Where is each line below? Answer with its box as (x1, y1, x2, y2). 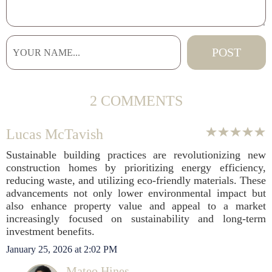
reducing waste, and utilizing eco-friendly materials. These (6, 174, 266, 186)
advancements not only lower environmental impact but (6, 187, 266, 199)
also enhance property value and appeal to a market (6, 200, 266, 212)
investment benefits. (6, 225, 95, 237)
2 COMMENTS (89, 93, 183, 109)
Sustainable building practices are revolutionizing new (6, 149, 266, 161)
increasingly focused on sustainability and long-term (6, 212, 266, 225)
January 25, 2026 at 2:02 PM (6, 244, 117, 254)
